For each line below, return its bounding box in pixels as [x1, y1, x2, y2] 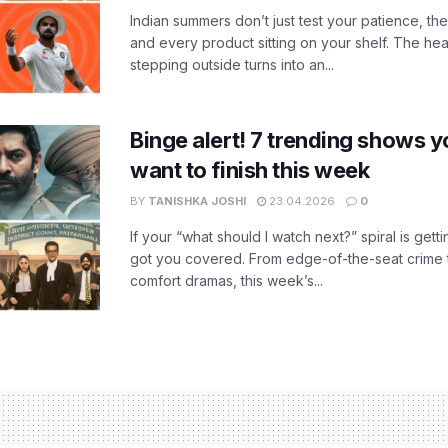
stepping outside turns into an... [130, 56, 334, 74]
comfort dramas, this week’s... [130, 272, 323, 290]
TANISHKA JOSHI [148, 194, 246, 209]
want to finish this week [130, 157, 370, 184]
